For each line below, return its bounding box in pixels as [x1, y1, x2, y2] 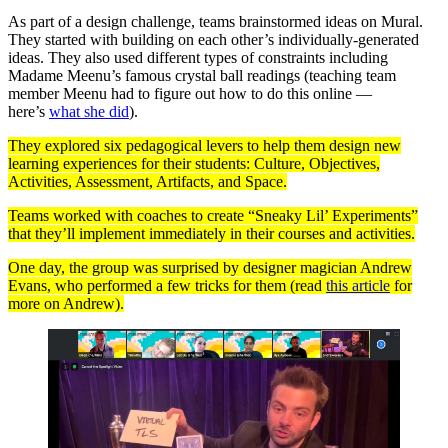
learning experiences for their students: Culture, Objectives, [8, 154, 380, 172]
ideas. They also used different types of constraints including [8, 48, 388, 66]
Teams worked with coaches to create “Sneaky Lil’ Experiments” [8, 206, 418, 224]
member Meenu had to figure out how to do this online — [8, 84, 372, 102]
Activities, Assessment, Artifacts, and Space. [8, 172, 287, 190]
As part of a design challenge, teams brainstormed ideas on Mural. [8, 12, 423, 30]
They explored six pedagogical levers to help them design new [8, 136, 401, 154]
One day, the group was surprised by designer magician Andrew [8, 258, 412, 276]
